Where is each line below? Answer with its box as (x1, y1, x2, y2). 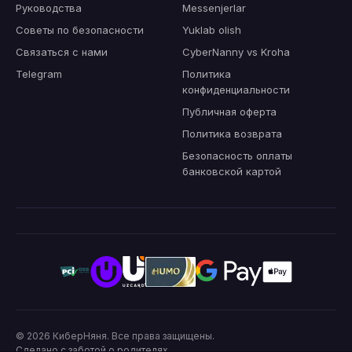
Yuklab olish (182, 24, 241, 37)
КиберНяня (53, 330, 107, 343)
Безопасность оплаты (182, 149, 292, 163)
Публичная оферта (182, 105, 277, 119)
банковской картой (182, 165, 281, 178)
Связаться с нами (16, 46, 108, 59)
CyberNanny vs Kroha (182, 46, 290, 59)
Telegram (16, 68, 62, 81)
